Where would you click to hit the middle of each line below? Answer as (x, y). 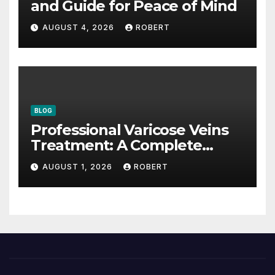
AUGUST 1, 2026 (79, 167)
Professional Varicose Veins (130, 130)
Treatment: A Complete (116, 145)
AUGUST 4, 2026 (79, 28)
